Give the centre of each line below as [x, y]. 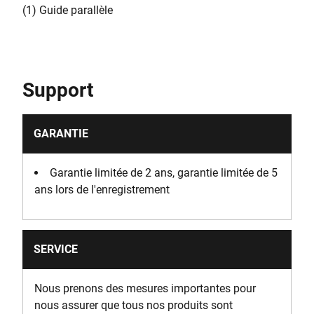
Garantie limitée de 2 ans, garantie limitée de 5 [164, 173]
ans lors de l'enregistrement [102, 190]
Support [58, 90]
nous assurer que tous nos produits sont [134, 305]
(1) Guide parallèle [68, 10]
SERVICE [56, 249]
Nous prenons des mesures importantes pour [145, 288]
